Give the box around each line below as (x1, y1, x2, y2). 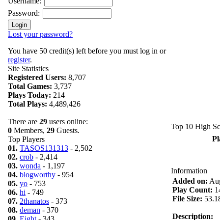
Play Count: (172, 186, 213, 194)
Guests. (55, 126, 80, 135)
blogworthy (20, 170, 55, 179)
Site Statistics (8, 64, 49, 73)
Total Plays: (8, 100, 47, 108)
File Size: (172, 194, 202, 203)
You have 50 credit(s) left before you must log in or (8, 47, 166, 55)
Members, (12, 126, 47, 135)
